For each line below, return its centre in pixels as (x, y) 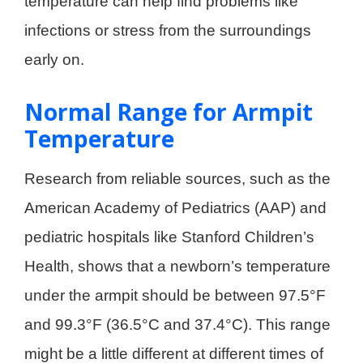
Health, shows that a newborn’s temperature (177, 267)
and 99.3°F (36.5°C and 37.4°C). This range (177, 325)
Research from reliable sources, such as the (177, 179)
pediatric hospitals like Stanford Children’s (169, 237)
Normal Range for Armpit (169, 112)
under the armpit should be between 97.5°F (175, 296)
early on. (54, 60)
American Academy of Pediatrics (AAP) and (175, 208)
